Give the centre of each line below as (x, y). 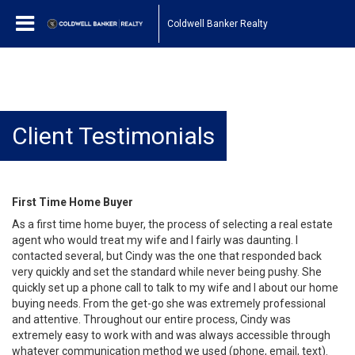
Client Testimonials (113, 136)
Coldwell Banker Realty (218, 23)
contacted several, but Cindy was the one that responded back (167, 256)
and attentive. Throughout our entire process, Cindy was (151, 319)
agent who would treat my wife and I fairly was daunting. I (155, 240)
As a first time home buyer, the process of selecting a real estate (172, 224)
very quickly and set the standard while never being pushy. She (167, 272)
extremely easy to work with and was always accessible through (171, 335)
